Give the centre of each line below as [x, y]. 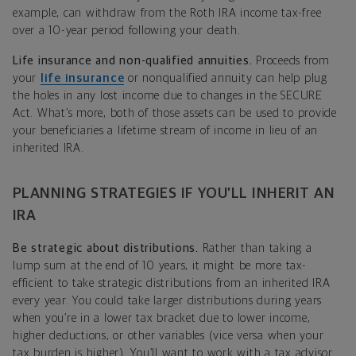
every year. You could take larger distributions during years [167, 300]
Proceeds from [293, 60]
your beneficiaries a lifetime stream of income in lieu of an [165, 130]
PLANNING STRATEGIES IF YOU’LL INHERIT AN [174, 193]
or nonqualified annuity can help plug [226, 78]
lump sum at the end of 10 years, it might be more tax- [160, 265]
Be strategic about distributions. [108, 248]
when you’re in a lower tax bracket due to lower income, [162, 318]
